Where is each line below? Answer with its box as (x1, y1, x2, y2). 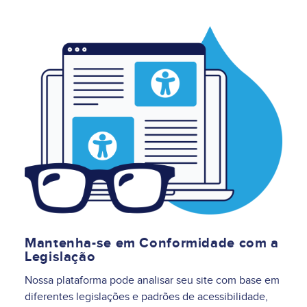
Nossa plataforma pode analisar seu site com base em (25, 273, 280, 288)
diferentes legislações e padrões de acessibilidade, (25, 290, 268, 304)
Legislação (25, 249, 96, 266)
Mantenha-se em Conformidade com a (25, 235, 279, 252)
